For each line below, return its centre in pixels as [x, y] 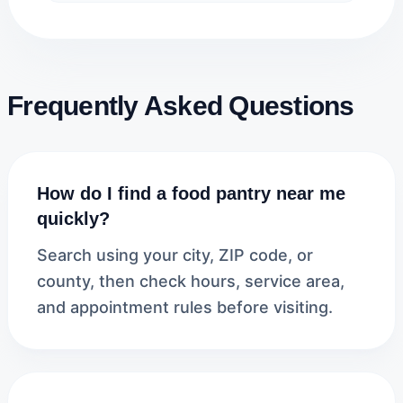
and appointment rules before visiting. [185, 307]
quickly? [73, 219]
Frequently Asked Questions [181, 106]
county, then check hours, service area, [191, 281]
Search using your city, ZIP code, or [175, 255]
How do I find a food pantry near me [191, 193]
